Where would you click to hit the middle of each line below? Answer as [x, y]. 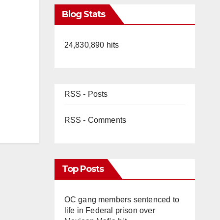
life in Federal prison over [110, 210]
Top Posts [83, 169]
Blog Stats [83, 14]
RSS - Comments [95, 120]
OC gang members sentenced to [122, 200]
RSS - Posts [86, 94]
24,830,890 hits [92, 45]
